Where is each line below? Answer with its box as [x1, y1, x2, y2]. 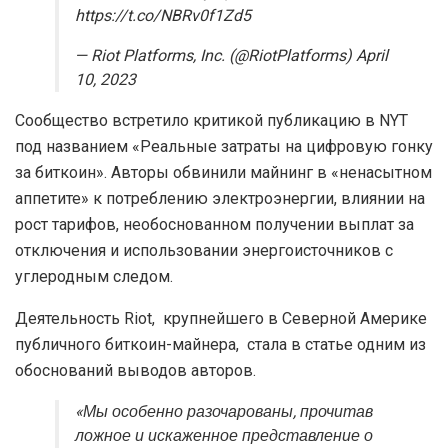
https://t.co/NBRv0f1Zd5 [75, 3, 251, 28]
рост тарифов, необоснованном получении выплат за [15, 214, 414, 234]
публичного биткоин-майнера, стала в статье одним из [15, 334, 426, 354]
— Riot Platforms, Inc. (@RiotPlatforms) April [75, 43, 388, 68]
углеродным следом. [15, 266, 173, 286]
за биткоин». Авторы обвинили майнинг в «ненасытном [15, 162, 432, 182]
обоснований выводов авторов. [15, 360, 256, 380]
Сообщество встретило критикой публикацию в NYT [15, 110, 408, 130]
